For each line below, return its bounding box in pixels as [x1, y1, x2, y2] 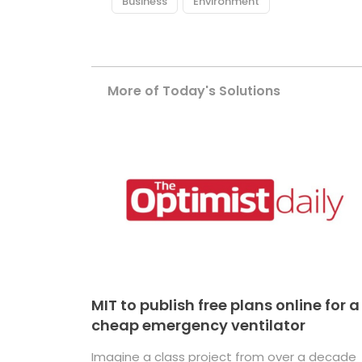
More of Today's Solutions [107, 82, 281, 101]
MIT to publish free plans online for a [91, 295, 360, 316]
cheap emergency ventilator [91, 315, 306, 336]
